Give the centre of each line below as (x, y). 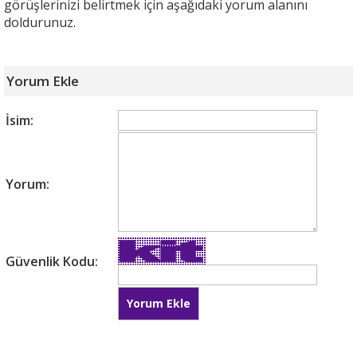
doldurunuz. (40, 23)
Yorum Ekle (43, 81)
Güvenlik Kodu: (52, 262)
